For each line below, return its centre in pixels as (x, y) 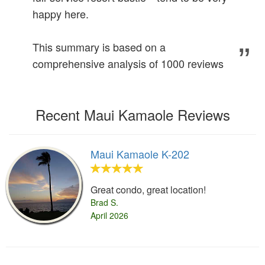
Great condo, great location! (148, 190)
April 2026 (110, 216)
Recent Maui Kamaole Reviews (132, 115)
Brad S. (105, 203)
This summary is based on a (99, 47)
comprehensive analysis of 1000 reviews (128, 64)
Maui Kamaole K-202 (140, 154)
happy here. (61, 14)
